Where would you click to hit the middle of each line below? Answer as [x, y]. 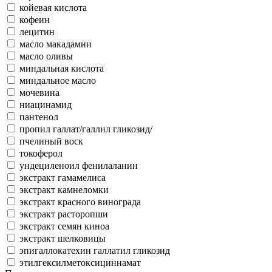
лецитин [37, 32]
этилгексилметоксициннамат [80, 262]
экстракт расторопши [64, 214]
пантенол [39, 117]
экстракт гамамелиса [63, 177]
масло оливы [46, 56]
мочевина [39, 92]
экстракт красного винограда [80, 202]
